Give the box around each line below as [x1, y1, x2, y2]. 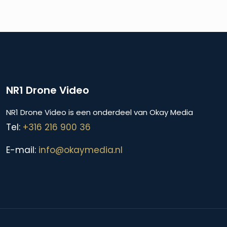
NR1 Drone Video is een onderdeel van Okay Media [6, 107, 193, 118]
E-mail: [6, 144, 39, 156]
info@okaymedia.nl [39, 144, 123, 156]
